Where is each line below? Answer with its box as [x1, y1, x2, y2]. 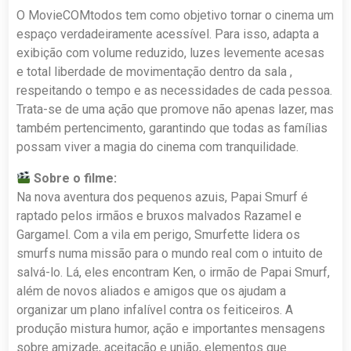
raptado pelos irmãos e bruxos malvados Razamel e [16, 208, 302, 223]
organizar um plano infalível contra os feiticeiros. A [16, 302, 294, 317]
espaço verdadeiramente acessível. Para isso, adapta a [16, 26, 320, 42]
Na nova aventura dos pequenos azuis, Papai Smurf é [16, 189, 309, 204]
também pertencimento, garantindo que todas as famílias [16, 120, 328, 136]
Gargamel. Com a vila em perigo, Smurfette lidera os [16, 226, 301, 242]
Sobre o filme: [31, 170, 118, 186]
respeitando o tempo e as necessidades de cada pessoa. [16, 82, 333, 98]
